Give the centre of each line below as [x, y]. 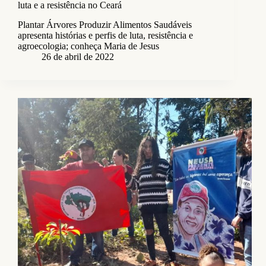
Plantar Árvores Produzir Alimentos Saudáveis [105, 25]
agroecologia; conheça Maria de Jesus [88, 46]
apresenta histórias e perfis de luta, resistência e [105, 36]
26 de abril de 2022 [78, 57]
